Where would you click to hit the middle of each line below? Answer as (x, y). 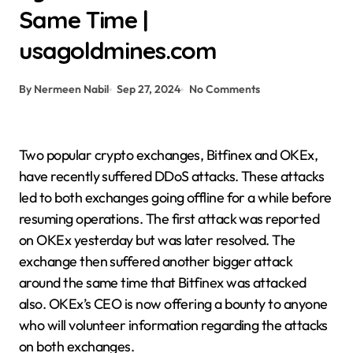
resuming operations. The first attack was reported (169, 219)
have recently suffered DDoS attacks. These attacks (171, 176)
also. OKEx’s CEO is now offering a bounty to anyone (173, 304)
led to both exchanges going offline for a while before (175, 197)
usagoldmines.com (118, 50)
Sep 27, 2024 (149, 89)
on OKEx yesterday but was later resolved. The (157, 240)
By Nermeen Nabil (64, 89)
